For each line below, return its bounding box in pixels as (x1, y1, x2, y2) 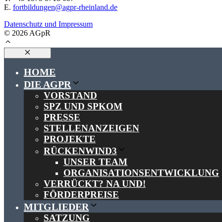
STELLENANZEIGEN (44, 123, 139, 134)
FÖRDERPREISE (44, 189, 119, 200)
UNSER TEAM (63, 157, 127, 167)
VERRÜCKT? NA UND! (44, 178, 146, 189)
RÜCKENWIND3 (44, 146, 117, 157)
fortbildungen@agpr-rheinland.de (13, 2, 117, 11)
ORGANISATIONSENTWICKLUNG (63, 167, 219, 178)
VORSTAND (44, 90, 97, 101)
